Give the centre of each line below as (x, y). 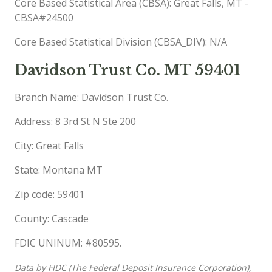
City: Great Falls (49, 145)
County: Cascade (52, 218)
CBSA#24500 (44, 17)
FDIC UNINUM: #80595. (68, 243)
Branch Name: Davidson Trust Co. (91, 97)
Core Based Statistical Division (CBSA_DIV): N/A (121, 42)
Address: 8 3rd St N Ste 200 (75, 121)
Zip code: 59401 (49, 194)
